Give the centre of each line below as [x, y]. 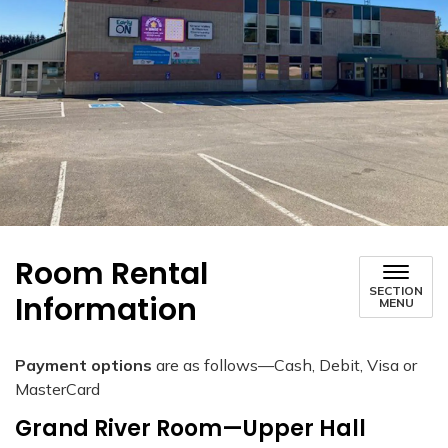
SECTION [396, 290]
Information [106, 310]
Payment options [83, 365]
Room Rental [111, 274]
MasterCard [57, 389]
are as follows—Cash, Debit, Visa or [284, 365]
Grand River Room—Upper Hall [190, 428]
